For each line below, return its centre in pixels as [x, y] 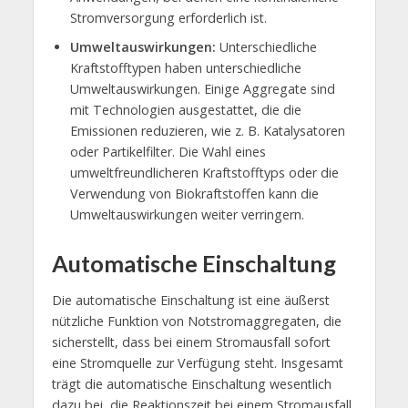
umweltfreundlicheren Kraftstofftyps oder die [204, 172]
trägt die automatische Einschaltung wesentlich [191, 384]
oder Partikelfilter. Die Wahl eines [168, 151]
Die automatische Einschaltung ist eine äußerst [190, 301]
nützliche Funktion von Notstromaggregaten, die [196, 321]
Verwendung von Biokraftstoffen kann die [194, 193]
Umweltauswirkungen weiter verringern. [187, 214]
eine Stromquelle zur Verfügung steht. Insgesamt [197, 363]
